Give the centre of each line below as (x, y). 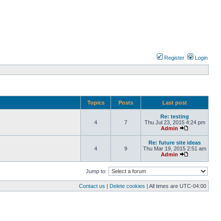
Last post (175, 103)
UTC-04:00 (193, 186)
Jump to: (96, 171)
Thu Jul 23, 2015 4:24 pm (175, 122)
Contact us (92, 186)
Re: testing (175, 116)
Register (174, 58)
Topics (96, 103)
